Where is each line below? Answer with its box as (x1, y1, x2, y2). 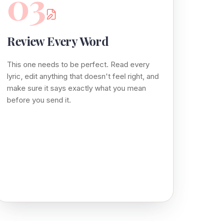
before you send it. (7, 95, 72, 105)
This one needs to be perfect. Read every (7, 59, 150, 69)
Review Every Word (7, 33, 109, 49)
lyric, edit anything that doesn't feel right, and (7, 71, 159, 81)
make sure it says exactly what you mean (7, 83, 147, 93)
